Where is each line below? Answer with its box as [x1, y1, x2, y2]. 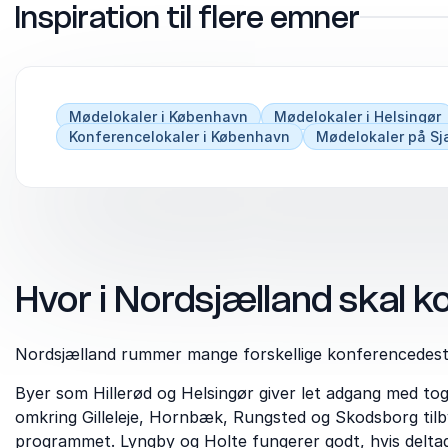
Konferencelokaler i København [69, 128, 290, 145]
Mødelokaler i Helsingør [274, 108, 441, 125]
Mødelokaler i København [69, 108, 248, 125]
